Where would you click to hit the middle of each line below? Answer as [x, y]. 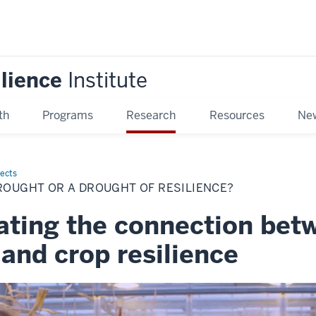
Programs [68, 115]
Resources [237, 115]
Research [151, 115]
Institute [108, 80]
